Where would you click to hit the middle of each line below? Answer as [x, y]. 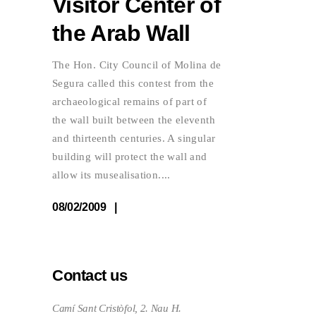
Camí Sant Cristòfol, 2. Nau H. [117, 309]
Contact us [90, 276]
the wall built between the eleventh [134, 120]
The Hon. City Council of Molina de [137, 65]
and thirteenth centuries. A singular [134, 138]
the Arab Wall [121, 33]
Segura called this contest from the [133, 83]
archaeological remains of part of [130, 101]
